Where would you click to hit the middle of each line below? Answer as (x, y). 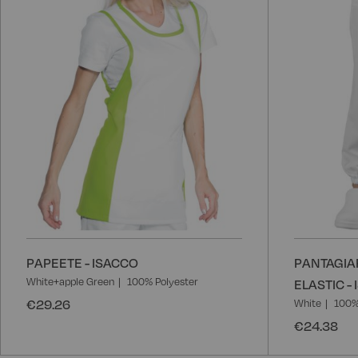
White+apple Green (70, 281)
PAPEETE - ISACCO (82, 262)
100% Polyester (163, 281)
